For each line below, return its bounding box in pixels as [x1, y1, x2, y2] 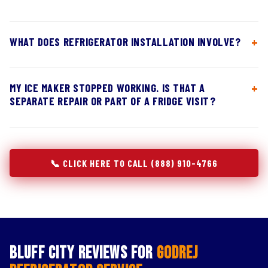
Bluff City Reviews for [10, 243, 157, 264]
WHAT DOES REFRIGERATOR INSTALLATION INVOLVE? [10, 35, 241, 48]
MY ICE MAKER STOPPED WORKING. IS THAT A [10, 81, 205, 95]
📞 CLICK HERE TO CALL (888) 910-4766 [50, 157, 218, 169]
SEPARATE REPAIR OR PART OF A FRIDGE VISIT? [10, 95, 216, 108]
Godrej [156, 243, 199, 264]
